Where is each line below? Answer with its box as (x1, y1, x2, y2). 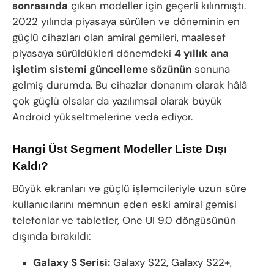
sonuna (191, 62, 230, 76)
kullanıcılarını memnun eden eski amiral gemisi (12, 198, 237, 212)
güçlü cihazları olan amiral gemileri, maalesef (12, 31, 226, 45)
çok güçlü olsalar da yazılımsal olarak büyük (12, 94, 222, 108)
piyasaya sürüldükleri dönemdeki (12, 46, 174, 61)
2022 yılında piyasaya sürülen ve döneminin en (12, 15, 240, 29)
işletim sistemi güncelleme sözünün (12, 62, 191, 76)
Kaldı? (12, 159, 48, 172)
